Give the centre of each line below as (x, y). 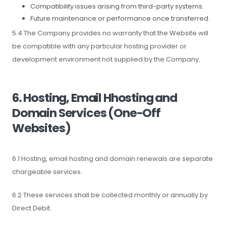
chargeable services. (47, 172)
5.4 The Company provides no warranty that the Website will (110, 33)
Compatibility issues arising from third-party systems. (117, 6)
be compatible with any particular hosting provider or (99, 46)
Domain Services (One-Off (86, 113)
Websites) (41, 128)
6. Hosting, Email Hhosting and (95, 98)
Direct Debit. (32, 208)
